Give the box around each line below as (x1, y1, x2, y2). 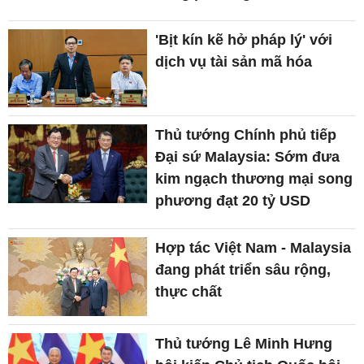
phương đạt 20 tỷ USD (155, 193, 311, 210)
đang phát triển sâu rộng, (155, 262, 331, 279)
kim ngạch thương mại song (155, 171, 353, 188)
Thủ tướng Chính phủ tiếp (155, 127, 337, 144)
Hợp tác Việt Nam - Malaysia (155, 240, 352, 257)
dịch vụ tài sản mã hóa (155, 54, 313, 70)
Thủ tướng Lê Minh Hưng (155, 335, 333, 352)
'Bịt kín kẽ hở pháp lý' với (155, 32, 333, 48)
